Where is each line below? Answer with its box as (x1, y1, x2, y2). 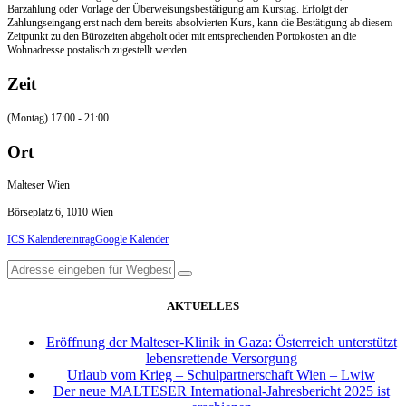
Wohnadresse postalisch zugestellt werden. (7, 43, 189, 57)
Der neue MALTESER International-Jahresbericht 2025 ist (53, 382, 390, 399)
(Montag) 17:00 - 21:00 (7, 111, 109, 124)
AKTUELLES (167, 299, 239, 314)
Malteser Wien (7, 179, 70, 192)
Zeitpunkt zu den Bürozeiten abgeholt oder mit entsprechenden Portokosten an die (7, 30, 356, 43)
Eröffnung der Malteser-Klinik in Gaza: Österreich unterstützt (45, 333, 397, 350)
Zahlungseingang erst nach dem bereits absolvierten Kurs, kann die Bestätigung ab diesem (7, 16, 392, 30)
